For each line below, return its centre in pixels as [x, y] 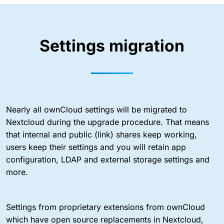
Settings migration [112, 45]
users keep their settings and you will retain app [96, 147]
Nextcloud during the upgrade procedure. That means [107, 122]
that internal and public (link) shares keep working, [101, 134]
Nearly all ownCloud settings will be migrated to [96, 109]
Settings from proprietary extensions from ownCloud [105, 207]
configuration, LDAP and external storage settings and [108, 159]
